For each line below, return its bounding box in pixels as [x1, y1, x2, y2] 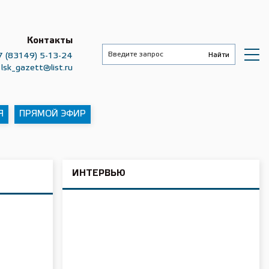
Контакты [26, 36, 73, 45]
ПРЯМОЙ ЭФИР [19, 110, 86, 118]
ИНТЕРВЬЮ [72, 169, 125, 178]
